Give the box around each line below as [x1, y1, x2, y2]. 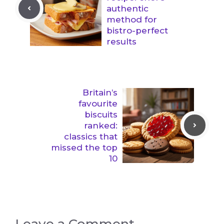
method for [106, 14, 157, 24]
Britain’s [82, 87, 117, 97]
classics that [64, 131, 117, 141]
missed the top [51, 142, 117, 152]
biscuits [84, 109, 117, 119]
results [106, 36, 136, 46]
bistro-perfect [106, 25, 168, 35]
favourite [78, 98, 117, 108]
